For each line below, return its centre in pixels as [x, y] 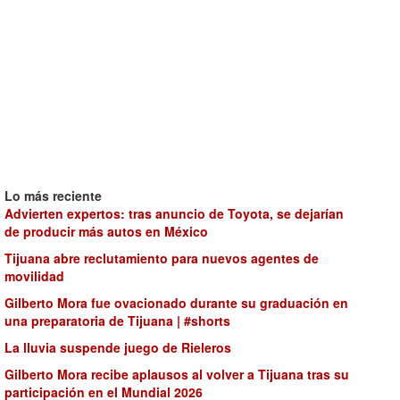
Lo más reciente [53, 196]
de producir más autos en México [106, 231]
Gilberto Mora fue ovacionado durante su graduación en [176, 303]
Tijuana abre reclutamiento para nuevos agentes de [162, 258]
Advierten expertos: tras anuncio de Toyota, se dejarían [174, 213]
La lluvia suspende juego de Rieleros [118, 347]
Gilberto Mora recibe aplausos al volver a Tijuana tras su [177, 374]
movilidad [34, 276]
